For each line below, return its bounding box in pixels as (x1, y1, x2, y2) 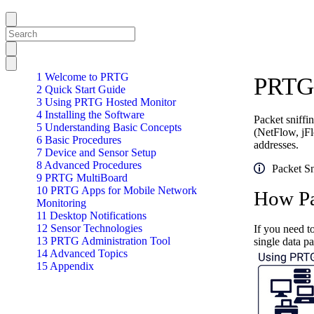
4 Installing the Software (36, 109, 144, 121)
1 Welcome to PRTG (36, 71, 129, 83)
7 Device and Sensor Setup (36, 146, 156, 158)
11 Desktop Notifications (36, 210, 146, 221)
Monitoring (36, 197, 86, 209)
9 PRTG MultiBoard (36, 172, 128, 184)
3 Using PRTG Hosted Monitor (36, 96, 176, 108)
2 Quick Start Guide (36, 83, 125, 95)
